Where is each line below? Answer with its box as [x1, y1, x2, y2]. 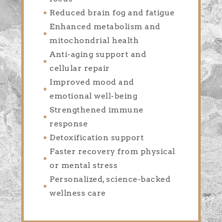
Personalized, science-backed [50, 174, 171, 184]
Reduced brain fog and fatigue [50, 8, 175, 18]
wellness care [50, 188, 106, 198]
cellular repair [50, 63, 110, 73]
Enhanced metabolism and [50, 22, 161, 32]
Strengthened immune [50, 105, 144, 115]
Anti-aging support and [50, 50, 147, 59]
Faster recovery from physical [50, 147, 175, 157]
